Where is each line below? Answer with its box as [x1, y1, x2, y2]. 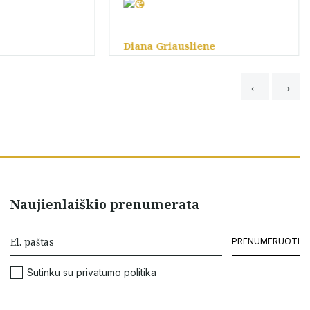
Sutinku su [27, 266, 76, 278]
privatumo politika [76, 266, 156, 278]
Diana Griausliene [123, 39, 216, 53]
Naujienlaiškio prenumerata [10, 196, 199, 212]
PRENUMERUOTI [232, 236, 300, 246]
